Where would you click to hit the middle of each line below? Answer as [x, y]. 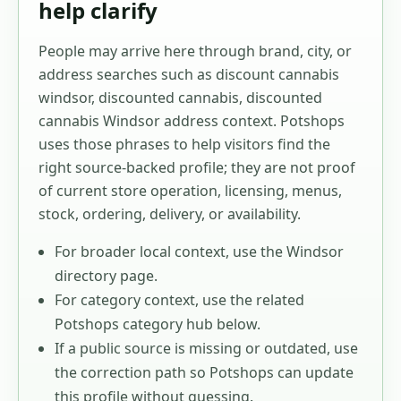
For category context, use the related [179, 299]
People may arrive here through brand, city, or [195, 51]
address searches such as [127, 74]
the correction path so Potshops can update [204, 372]
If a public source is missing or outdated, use [206, 348]
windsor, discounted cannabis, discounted [180, 97]
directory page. [106, 275]
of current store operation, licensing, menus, [190, 190]
